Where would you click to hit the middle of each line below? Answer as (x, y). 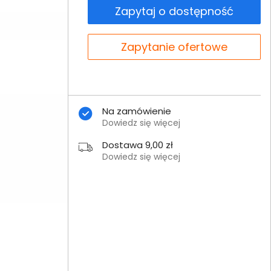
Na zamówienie (136, 111)
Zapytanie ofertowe (174, 47)
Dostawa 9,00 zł (137, 145)
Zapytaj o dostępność (174, 11)
